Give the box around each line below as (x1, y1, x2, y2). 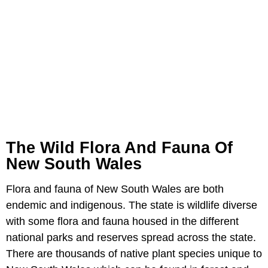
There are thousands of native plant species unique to (6, 248, 262, 260)
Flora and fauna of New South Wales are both (6, 183, 224, 195)
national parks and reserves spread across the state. (6, 232, 256, 243)
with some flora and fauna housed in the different (6, 215, 239, 227)
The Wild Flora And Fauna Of (6, 139, 233, 157)
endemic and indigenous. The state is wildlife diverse (6, 199, 257, 211)
